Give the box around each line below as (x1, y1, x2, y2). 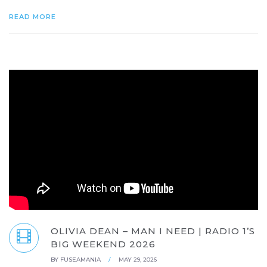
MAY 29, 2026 (119, 255, 157, 263)
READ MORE (9, 12, 58, 21)
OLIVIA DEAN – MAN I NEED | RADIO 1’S (51, 225, 255, 237)
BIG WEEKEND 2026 (51, 238, 156, 250)
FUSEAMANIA (60, 255, 101, 263)
